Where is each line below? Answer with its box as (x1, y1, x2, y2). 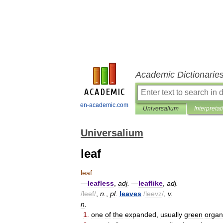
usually (160, 211, 182, 219)
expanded (125, 211, 156, 219)
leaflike (138, 179, 163, 187)
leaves (119, 190, 141, 198)
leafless (88, 179, 114, 187)
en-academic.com (80, 102, 128, 109)
